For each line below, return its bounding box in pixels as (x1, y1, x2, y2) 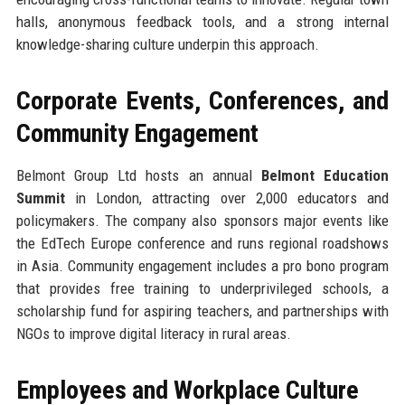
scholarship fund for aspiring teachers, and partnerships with (15, 301, 390, 320)
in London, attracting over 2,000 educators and (64, 188, 390, 207)
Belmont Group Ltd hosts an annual (15, 165, 262, 184)
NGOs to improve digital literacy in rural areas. (15, 324, 291, 343)
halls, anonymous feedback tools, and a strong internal (15, 12, 390, 31)
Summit (15, 188, 65, 207)
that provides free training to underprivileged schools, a (15, 278, 390, 297)
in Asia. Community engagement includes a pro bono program (15, 256, 390, 275)
